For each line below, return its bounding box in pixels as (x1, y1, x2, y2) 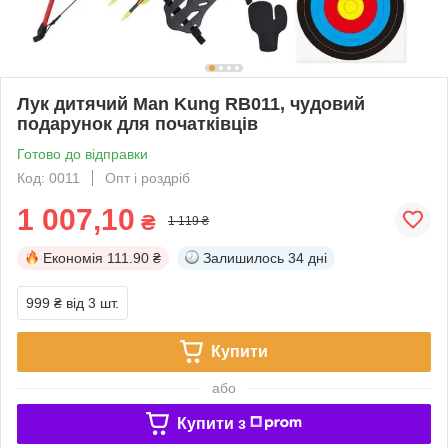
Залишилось (203, 249, 284, 266)
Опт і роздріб (105, 169, 190, 186)
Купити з (176, 414, 246, 432)
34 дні (288, 249, 327, 266)
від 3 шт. (66, 294, 119, 311)
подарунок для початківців (17, 113, 258, 134)
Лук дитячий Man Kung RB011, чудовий (17, 93, 365, 114)
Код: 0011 (17, 169, 80, 186)
